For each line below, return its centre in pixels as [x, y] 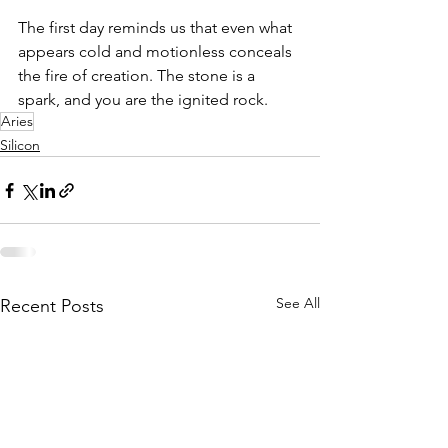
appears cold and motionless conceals [157, 51]
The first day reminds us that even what [157, 27]
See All [298, 303]
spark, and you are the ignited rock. [143, 99]
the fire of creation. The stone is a [138, 75]
